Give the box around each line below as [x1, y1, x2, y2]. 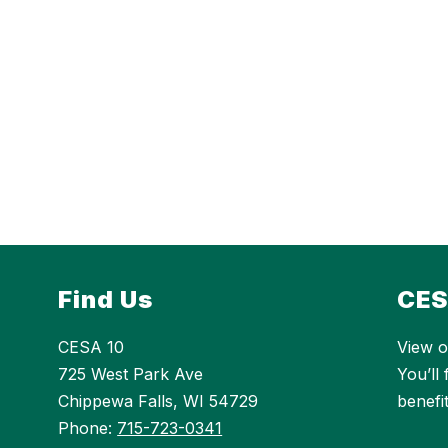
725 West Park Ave [58, 364, 204, 385]
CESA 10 [58, 337, 125, 358]
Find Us [58, 285, 154, 315]
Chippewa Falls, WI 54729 [58, 391, 259, 412]
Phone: [58, 418, 118, 439]
